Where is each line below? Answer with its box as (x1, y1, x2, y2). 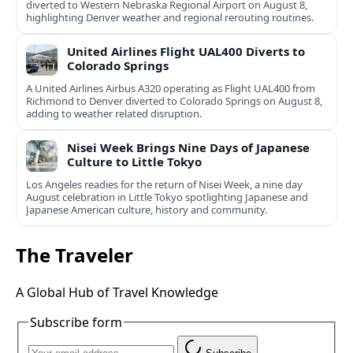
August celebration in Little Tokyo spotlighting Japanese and (26, 190, 308, 205)
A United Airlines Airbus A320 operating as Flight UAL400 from (26, 81, 315, 96)
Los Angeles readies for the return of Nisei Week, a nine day (26, 177, 303, 192)
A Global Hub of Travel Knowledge (16, 283, 218, 301)
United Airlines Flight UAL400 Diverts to (67, 43, 305, 60)
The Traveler (16, 242, 133, 269)
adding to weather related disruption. (26, 106, 202, 121)
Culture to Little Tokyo (67, 154, 202, 170)
